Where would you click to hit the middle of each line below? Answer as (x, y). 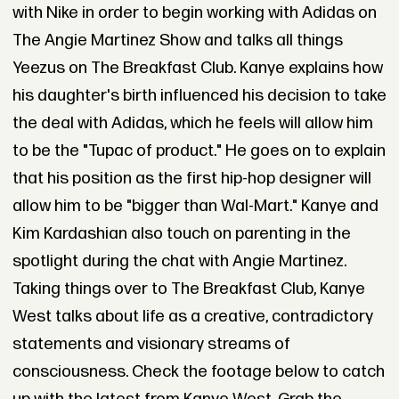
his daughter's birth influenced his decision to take (199, 96)
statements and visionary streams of (151, 345)
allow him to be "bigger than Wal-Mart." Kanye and (195, 207)
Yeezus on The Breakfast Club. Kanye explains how (197, 69)
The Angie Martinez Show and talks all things (177, 41)
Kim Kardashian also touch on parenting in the (181, 234)
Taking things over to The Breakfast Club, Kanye (188, 289)
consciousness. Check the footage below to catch (198, 372)
